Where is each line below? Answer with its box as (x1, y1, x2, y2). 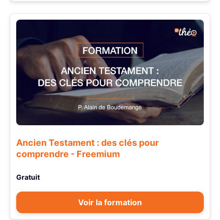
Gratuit (16, 173, 40, 182)
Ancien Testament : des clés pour (16, 137, 159, 148)
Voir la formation (78, 197, 142, 208)
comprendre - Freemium (16, 149, 120, 160)
